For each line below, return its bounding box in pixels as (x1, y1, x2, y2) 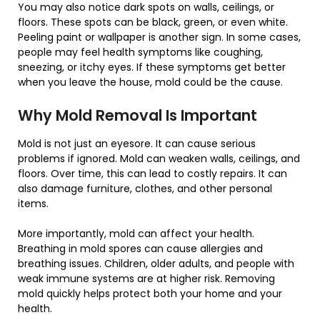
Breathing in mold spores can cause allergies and (18, 241, 263, 256)
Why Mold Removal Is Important (18, 105, 257, 126)
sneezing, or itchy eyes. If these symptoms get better (18, 60, 286, 75)
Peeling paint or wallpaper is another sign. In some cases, (18, 30, 301, 45)
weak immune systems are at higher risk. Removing (18, 271, 275, 286)
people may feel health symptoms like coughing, (18, 45, 263, 60)
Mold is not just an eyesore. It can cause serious (18, 136, 256, 151)
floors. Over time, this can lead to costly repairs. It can (18, 166, 287, 181)
